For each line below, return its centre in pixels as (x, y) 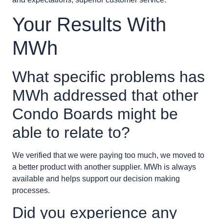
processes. (31, 190)
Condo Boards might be (95, 114)
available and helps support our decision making (96, 179)
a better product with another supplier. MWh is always (104, 167)
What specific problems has (109, 77)
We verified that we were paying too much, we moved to (108, 155)
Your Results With (89, 24)
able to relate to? (71, 132)
